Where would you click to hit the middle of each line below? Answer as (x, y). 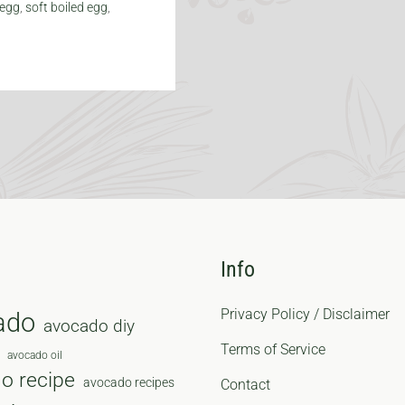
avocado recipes (129, 383)
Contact (245, 385)
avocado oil (35, 356)
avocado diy (89, 326)
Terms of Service (273, 350)
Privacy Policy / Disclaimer (305, 315)
